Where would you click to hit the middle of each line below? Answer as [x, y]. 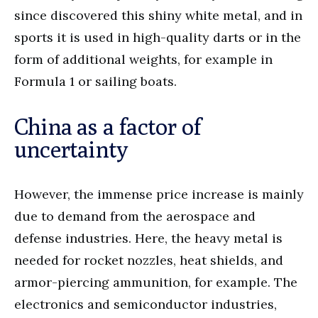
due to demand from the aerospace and [135, 216]
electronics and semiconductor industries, [146, 304]
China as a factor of [108, 126]
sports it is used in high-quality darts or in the [158, 37]
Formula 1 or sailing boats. [95, 81]
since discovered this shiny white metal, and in [158, 15]
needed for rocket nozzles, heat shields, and [149, 260]
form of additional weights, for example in [143, 59]
